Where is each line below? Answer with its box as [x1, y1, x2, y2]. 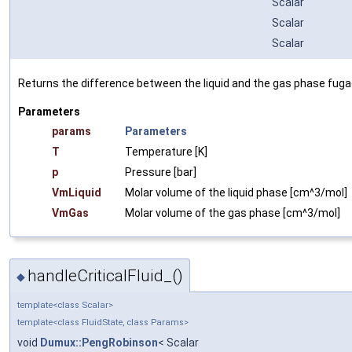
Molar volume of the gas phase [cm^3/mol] [125, 206, 340, 219]
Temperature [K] [125, 145, 207, 158]
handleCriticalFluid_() [27, 266, 183, 286]
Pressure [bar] [125, 165, 196, 178]
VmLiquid [52, 185, 101, 199]
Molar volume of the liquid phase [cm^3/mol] [125, 185, 347, 199]
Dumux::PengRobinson [40, 336, 158, 350]
